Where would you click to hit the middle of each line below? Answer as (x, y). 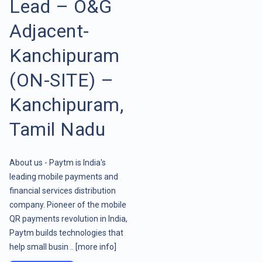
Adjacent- (49, 31)
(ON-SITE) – (62, 80)
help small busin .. (42, 247)
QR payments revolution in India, (68, 218)
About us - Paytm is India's (58, 162)
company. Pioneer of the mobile (68, 204)
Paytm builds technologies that (66, 232)
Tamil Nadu (57, 129)
